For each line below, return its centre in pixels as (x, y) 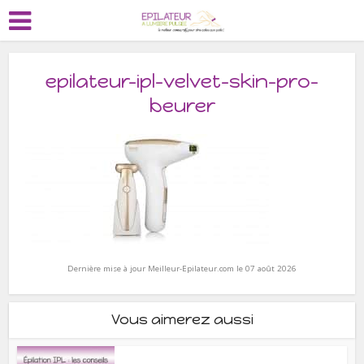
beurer (182, 105)
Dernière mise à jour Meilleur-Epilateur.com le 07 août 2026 (182, 269)
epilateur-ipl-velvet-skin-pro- (182, 81)
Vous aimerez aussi (182, 319)
